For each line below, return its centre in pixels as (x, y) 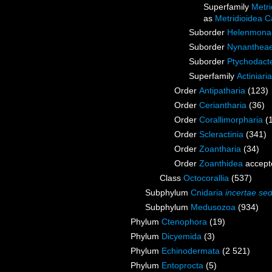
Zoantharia (220, 149)
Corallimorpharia (231, 120)
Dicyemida (182, 236)
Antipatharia (222, 91)
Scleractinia (221, 134)
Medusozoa (213, 207)
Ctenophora (184, 222)
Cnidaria (208, 193)
